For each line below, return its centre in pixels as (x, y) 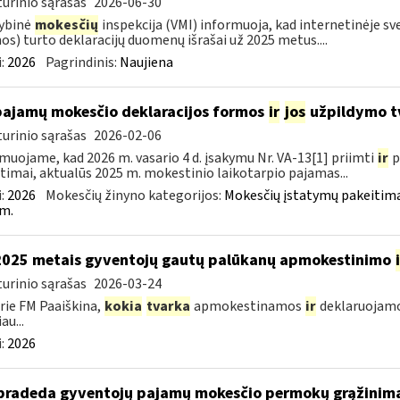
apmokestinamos (247, 306)
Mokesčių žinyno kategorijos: (134, 196)
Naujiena (146, 62)
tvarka (168, 306)
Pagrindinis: (82, 62)
